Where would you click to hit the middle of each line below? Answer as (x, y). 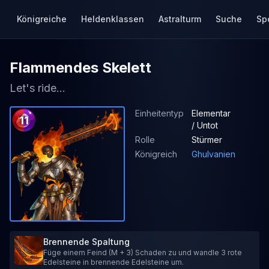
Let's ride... (38, 88)
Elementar (211, 113)
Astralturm (180, 19)
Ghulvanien (213, 154)
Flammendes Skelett (80, 68)
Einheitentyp (159, 113)
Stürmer (207, 140)
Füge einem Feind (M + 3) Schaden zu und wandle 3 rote (143, 252)
